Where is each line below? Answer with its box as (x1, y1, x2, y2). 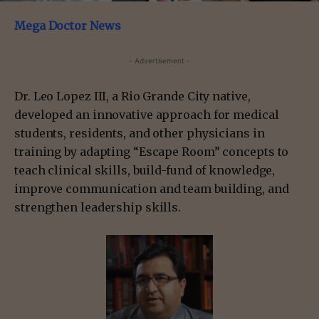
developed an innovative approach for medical (14, 108, 279, 122)
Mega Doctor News (14, 19, 121, 33)
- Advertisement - (129, 56, 190, 66)
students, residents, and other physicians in (14, 126, 265, 141)
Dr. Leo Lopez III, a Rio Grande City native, (14, 89, 251, 104)
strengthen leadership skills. (14, 200, 182, 215)
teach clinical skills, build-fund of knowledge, (14, 163, 276, 178)
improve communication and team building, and (14, 182, 289, 197)
